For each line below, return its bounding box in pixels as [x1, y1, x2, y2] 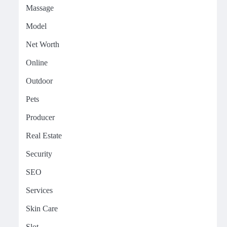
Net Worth [25, 40, 59, 49]
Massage [25, 4, 54, 12]
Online [25, 58, 48, 67]
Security [25, 149, 52, 158]
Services [25, 186, 53, 195]
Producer [25, 113, 55, 122]
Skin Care [25, 204, 58, 213]
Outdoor [25, 77, 53, 85]
